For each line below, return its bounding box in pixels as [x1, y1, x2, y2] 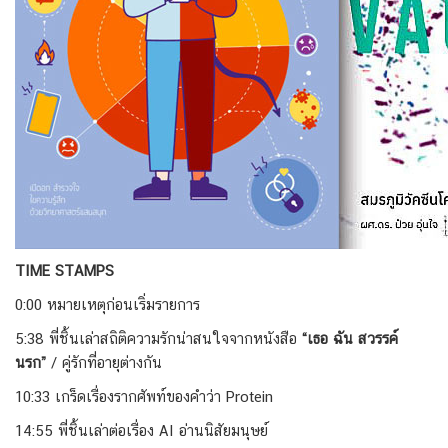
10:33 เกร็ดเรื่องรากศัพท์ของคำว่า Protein [15, 388, 273, 405]
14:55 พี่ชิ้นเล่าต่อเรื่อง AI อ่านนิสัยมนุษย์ [15, 422, 268, 439]
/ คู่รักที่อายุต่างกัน [46, 354, 162, 371]
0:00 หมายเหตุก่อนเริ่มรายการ [15, 296, 200, 313]
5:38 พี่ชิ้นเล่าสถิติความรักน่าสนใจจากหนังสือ [15, 330, 302, 347]
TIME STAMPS [15, 262, 114, 279]
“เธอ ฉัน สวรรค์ [302, 330, 398, 347]
